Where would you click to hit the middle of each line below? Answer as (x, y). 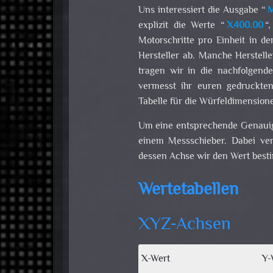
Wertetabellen (188, 190)
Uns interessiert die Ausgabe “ (202, 11)
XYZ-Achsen (184, 225)
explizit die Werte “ (181, 26)
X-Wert (155, 260)
